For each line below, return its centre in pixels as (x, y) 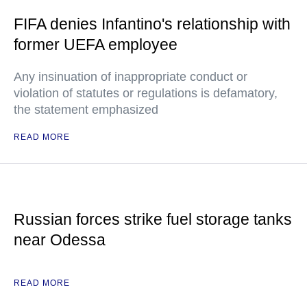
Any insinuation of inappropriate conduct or (131, 77)
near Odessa (60, 240)
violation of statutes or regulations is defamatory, (146, 94)
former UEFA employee (96, 45)
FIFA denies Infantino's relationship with (152, 24)
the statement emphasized (86, 110)
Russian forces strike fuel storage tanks (153, 220)
